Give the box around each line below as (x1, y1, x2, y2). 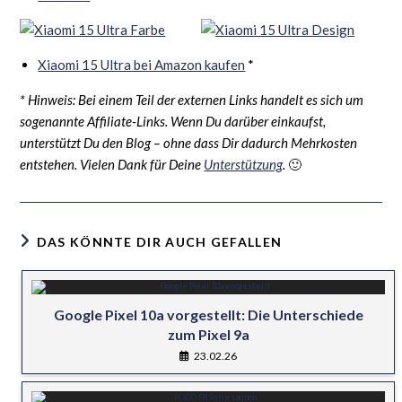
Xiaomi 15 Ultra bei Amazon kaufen (38, 56, 246, 73)
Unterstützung (204, 155, 284, 172)
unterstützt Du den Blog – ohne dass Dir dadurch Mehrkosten (20, 134, 358, 151)
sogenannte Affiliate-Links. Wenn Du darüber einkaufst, (20, 112, 327, 129)
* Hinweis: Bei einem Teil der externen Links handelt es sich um (20, 91, 364, 108)
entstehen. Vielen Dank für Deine (20, 155, 205, 172)
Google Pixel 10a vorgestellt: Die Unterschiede (53, 305, 363, 323)
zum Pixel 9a (167, 325, 249, 343)
